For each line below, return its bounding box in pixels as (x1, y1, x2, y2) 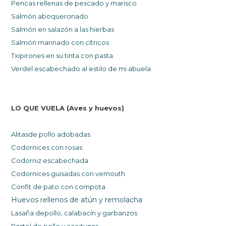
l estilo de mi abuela (86, 65, 151, 73)
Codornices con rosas (11, 143, 84, 152)
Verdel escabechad (11, 65, 76, 73)
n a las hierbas (69, 25, 115, 34)
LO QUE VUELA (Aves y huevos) (11, 104, 125, 112)
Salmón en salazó (11, 25, 69, 34)
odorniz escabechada (16, 156, 89, 165)
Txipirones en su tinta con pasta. (11, 51, 115, 60)
